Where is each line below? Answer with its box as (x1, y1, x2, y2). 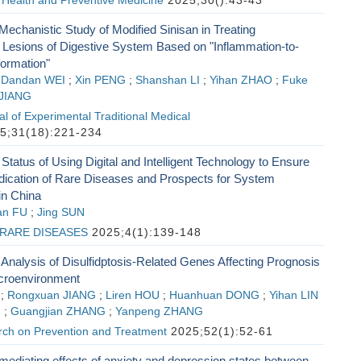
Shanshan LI (135, 74, 200, 86)
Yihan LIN (268, 289, 318, 301)
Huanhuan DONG (168, 289, 259, 301)
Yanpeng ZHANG (114, 305, 203, 317)
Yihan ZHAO (209, 74, 272, 86)
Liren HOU (105, 289, 160, 301)
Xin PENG (74, 74, 126, 86)
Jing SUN (36, 206, 85, 218)
